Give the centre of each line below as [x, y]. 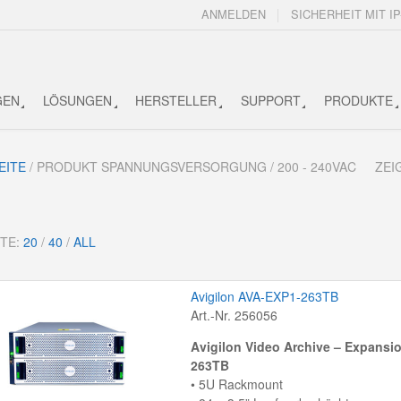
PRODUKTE [359, 100]
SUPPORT [270, 100]
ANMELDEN [234, 14]
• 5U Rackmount [236, 384]
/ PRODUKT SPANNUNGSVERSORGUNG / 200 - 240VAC [191, 167]
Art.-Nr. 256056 [234, 316]
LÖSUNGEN [77, 100]
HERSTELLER [176, 100]
